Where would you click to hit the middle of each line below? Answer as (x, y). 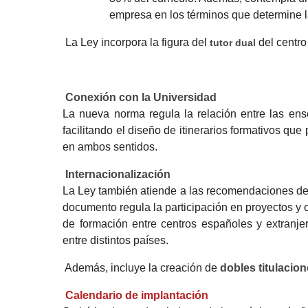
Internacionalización (118, 174)
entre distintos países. (116, 240)
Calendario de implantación (137, 295)
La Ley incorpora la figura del (136, 42)
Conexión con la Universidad (141, 97)
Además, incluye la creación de (140, 267)
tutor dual (233, 42)
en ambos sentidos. (110, 146)
